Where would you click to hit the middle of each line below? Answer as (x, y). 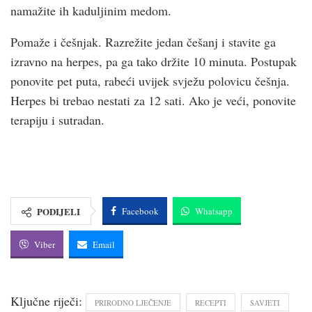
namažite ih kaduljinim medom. (91, 10)
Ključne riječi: (46, 301)
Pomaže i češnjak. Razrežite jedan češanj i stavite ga (143, 41)
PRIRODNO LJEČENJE (133, 302)
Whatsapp (214, 211)
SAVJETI (265, 302)
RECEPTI (211, 302)
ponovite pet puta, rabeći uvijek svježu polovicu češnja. (150, 80)
